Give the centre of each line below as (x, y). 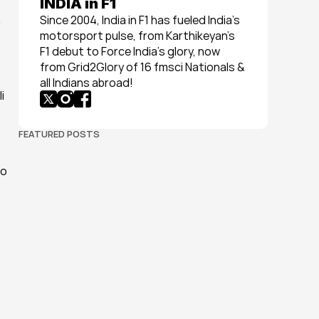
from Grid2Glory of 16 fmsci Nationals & (142, 67)
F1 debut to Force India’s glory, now (130, 51)
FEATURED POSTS (59, 134)
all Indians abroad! (87, 83)
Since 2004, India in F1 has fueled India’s (140, 20)
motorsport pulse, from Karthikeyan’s (137, 36)
